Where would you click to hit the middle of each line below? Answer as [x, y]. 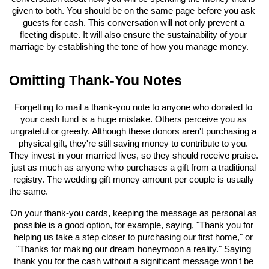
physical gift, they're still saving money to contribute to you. [133, 144]
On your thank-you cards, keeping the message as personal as [133, 213]
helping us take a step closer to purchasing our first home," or [133, 237]
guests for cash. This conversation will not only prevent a [133, 23]
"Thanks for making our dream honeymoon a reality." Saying [133, 249]
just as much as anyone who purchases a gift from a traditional [133, 168]
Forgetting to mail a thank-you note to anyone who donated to [133, 108]
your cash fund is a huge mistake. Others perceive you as [133, 120]
